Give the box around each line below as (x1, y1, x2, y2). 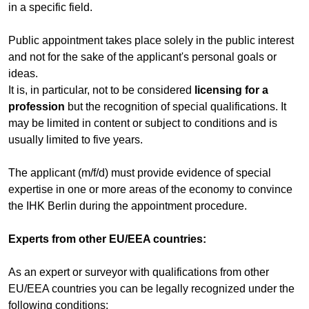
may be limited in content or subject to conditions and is (8, 117, 277, 130)
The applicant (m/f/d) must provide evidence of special (8, 167, 271, 179)
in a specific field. (8, 1, 92, 14)
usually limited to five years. (8, 134, 143, 146)
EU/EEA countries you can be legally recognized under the (8, 283, 295, 295)
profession (8, 101, 65, 113)
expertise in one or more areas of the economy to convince (8, 183, 292, 196)
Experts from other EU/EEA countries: (8, 233, 206, 246)
